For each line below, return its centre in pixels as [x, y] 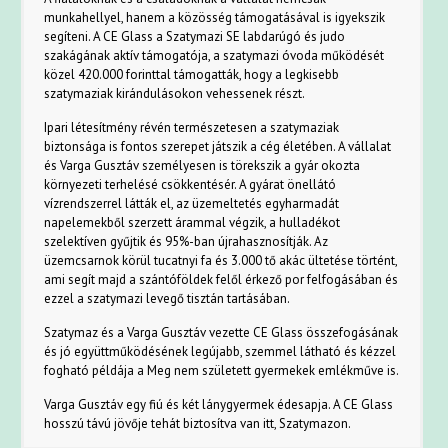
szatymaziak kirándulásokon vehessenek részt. [175, 93]
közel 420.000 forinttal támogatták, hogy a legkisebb [192, 74]
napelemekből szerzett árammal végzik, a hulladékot [192, 222]
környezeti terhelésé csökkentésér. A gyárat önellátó [190, 184]
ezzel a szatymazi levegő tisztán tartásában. [167, 298]
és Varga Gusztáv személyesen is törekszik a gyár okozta [202, 165]
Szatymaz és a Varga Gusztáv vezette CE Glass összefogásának [221, 332]
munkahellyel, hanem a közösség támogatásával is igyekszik [215, 17]
